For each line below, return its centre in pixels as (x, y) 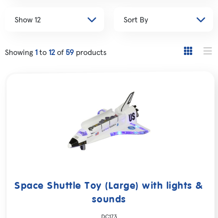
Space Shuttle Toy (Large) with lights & (109, 186)
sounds (109, 200)
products (90, 52)
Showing (20, 52)
